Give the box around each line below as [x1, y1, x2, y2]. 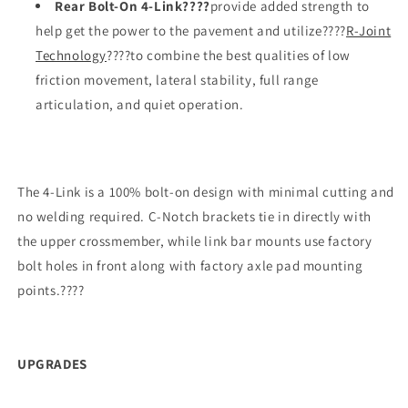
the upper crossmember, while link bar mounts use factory [17, 231, 372, 250]
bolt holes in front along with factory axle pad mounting [17, 256, 363, 274]
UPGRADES [17, 354, 87, 372]
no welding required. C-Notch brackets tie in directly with [17, 207, 372, 225]
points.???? [17, 280, 85, 299]
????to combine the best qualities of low [107, 46, 352, 64]
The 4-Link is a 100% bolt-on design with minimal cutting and [17, 182, 395, 200]
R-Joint [346, 21, 392, 39]
